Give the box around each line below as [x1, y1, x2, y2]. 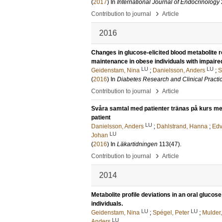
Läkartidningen [117, 141, 158, 148]
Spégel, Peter [153, 209, 189, 216]
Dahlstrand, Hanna [157, 123, 208, 130]
